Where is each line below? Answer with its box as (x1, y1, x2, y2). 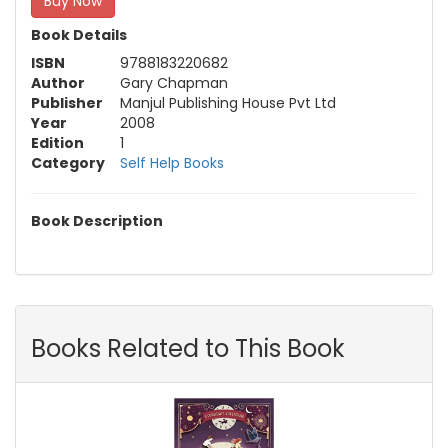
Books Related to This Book (31, 331, 345, 365)
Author (31, 72, 85, 93)
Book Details (31, 24, 127, 45)
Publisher (31, 92, 103, 113)
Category (31, 152, 105, 173)
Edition (31, 132, 84, 153)
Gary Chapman (120, 72, 228, 93)
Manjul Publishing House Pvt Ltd (120, 92, 336, 113)
